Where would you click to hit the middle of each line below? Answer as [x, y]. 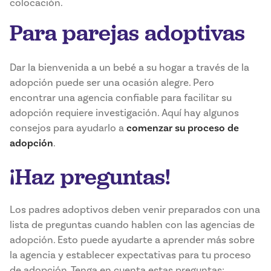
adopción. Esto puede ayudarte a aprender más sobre [132, 240]
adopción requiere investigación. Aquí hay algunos [124, 113]
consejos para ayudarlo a [68, 128]
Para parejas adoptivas [127, 33]
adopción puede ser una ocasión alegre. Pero [112, 83]
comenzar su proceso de [183, 128]
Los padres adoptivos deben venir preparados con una [135, 210]
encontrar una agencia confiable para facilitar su [121, 98]
